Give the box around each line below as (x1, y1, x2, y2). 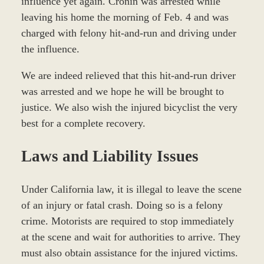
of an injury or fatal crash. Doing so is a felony (21, 199, 223, 211)
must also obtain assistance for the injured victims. (21, 246, 238, 259)
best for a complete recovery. (21, 117, 146, 129)
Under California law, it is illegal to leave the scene (21, 183, 242, 195)
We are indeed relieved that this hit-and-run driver (21, 69, 236, 81)
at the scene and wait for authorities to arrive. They (21, 230, 240, 243)
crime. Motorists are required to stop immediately (21, 214, 234, 227)
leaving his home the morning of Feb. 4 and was (21, 11, 229, 23)
